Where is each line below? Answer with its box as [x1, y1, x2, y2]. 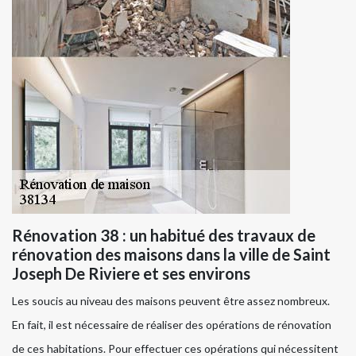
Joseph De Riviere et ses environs [12, 263, 250, 283]
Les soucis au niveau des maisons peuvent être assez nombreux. [12, 293, 330, 308]
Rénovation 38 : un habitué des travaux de [12, 225, 315, 245]
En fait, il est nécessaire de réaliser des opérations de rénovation [12, 317, 331, 331]
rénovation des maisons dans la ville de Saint [12, 244, 331, 264]
